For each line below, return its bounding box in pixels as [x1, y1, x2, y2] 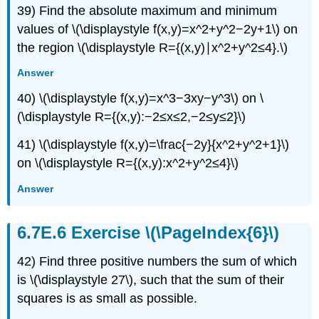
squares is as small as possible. [17, 291, 198, 305]
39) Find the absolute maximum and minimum [17, 3, 278, 18]
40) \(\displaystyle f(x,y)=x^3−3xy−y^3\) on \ [17, 91, 264, 106]
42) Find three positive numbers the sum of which [17, 253, 298, 268]
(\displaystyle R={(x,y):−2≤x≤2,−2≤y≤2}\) [17, 110, 246, 125]
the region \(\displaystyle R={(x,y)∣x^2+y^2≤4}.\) [17, 40, 288, 55]
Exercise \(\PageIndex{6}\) [71, 223, 280, 242]
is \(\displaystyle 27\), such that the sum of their [17, 272, 285, 287]
